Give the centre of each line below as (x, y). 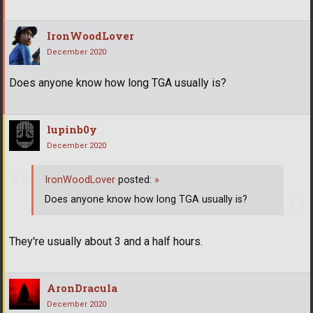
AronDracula (82, 288)
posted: (135, 180)
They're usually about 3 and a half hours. (106, 242)
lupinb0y (72, 129)
